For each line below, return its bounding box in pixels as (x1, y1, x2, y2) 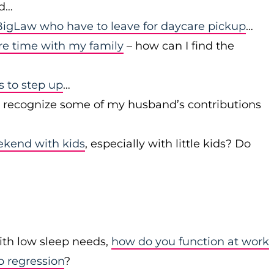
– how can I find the (124, 39, 234, 53)
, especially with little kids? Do (85, 137, 251, 150)
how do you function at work (111, 235, 269, 248)
